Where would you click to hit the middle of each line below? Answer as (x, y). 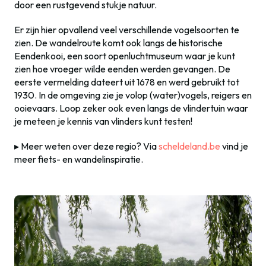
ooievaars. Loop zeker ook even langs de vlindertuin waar (131, 108)
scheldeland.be (189, 146)
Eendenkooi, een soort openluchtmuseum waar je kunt (125, 56)
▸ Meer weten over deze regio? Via (86, 146)
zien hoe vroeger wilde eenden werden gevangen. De (122, 69)
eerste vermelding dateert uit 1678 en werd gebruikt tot (127, 82)
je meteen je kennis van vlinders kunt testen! (103, 121)
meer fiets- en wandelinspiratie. (79, 159)
